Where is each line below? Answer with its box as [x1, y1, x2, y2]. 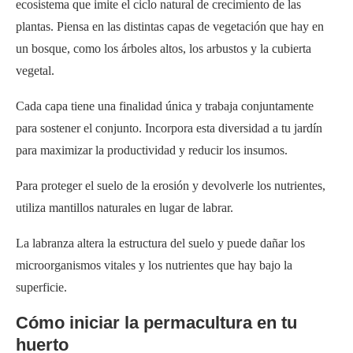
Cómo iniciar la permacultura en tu [16, 312, 297, 333]
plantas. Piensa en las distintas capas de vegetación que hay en [16, 19, 324, 33]
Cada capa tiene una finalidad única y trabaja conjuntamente [16, 98, 314, 113]
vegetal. [16, 63, 54, 77]
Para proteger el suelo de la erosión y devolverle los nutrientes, [16, 178, 325, 192]
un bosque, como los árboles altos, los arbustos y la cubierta [16, 41, 311, 55]
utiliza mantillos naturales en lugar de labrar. [16, 200, 233, 214]
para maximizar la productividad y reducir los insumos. [16, 143, 288, 157]
